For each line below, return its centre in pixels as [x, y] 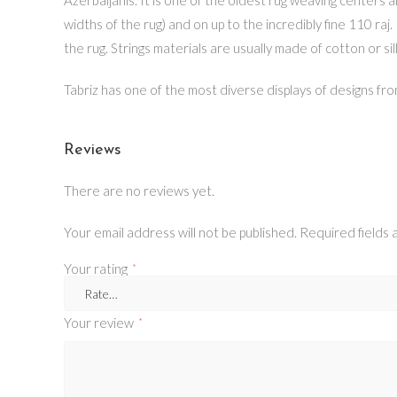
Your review [100, 323]
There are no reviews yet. [139, 191]
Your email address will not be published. [180, 232]
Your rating [97, 269]
